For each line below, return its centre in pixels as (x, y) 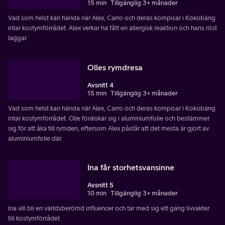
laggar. (18, 38)
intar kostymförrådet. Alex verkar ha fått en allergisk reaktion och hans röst (113, 28)
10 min (97, 193)
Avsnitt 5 (100, 185)
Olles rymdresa (115, 67)
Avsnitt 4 (100, 85)
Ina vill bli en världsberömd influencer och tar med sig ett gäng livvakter (109, 208)
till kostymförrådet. (35, 218)
